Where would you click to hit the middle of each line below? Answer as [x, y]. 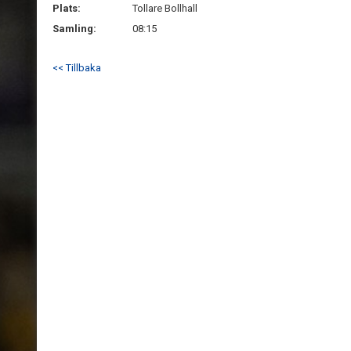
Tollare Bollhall [165, 8]
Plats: [67, 8]
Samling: [74, 29]
